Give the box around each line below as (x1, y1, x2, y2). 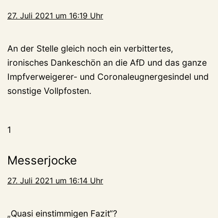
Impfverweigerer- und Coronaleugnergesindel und (7, 71, 209, 82)
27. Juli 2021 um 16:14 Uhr (7, 175, 103, 185)
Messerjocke (7, 153, 77, 167)
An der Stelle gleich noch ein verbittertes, (7, 43, 173, 54)
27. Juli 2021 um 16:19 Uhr (7, 10, 103, 20)
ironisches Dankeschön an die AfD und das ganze (7, 57, 207, 68)
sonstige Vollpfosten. (7, 85, 91, 96)
